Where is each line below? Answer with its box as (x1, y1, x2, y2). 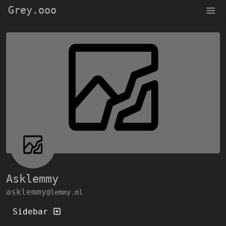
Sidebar (13, 206, 48, 216)
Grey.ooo (8, 4, 56, 16)
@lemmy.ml (46, 188, 83, 196)
